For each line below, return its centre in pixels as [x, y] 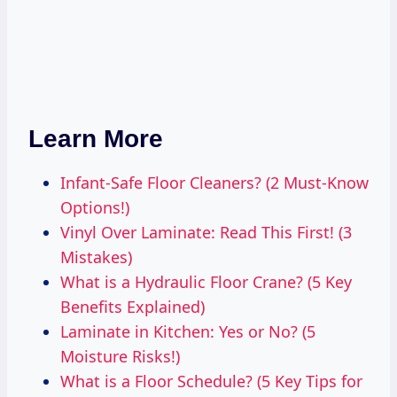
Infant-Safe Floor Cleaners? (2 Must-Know [214, 182]
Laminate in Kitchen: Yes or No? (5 [188, 331]
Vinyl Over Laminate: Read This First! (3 [206, 232]
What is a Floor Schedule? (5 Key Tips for [211, 381]
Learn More [96, 138]
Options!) [95, 207]
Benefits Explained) [132, 306]
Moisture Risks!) [120, 356]
